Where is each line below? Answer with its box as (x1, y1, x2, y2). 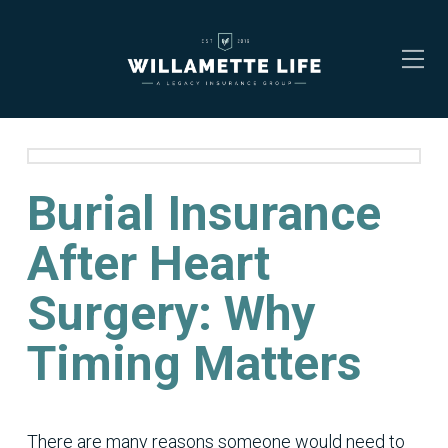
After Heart (26, 235, 270, 293)
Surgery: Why (26, 285, 315, 343)
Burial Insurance (26, 185, 381, 243)
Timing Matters (26, 335, 362, 393)
